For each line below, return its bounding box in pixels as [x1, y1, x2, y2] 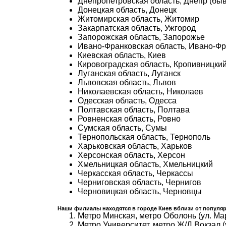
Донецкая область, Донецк [78, 6, 177, 14]
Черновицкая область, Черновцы [78, 187, 202, 196]
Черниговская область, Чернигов [78, 178, 201, 187]
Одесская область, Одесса [78, 96, 177, 105]
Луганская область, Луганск [78, 69, 181, 78]
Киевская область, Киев [78, 51, 166, 60]
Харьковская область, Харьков [78, 142, 192, 150]
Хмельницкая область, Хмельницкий [78, 160, 213, 168]
